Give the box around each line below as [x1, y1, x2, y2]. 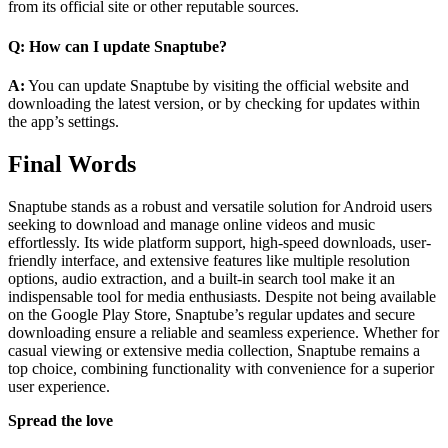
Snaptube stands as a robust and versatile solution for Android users [8, 197, 432, 215]
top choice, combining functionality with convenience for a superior [8, 359, 434, 377]
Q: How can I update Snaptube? [8, 37, 227, 55]
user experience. [8, 377, 110, 395]
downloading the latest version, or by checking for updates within [8, 94, 420, 112]
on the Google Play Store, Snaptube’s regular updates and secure [8, 305, 415, 323]
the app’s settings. [8, 112, 119, 130]
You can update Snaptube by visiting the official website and [25, 76, 409, 94]
